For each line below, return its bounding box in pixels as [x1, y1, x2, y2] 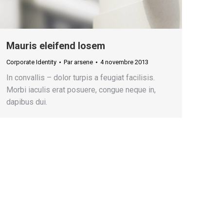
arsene [74, 58, 93, 66]
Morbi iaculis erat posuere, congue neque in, [6, 85, 156, 95]
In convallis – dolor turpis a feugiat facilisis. [6, 73, 155, 83]
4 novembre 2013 [100, 58, 148, 66]
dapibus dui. [6, 97, 47, 107]
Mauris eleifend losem [6, 40, 105, 52]
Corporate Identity [6, 58, 56, 66]
